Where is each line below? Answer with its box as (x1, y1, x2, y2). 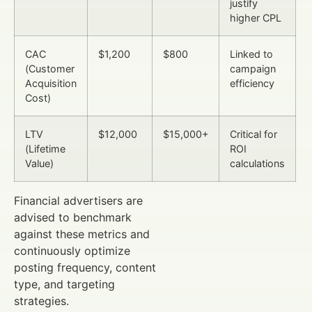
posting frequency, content (14, 260, 156, 275)
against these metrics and (14, 227, 150, 242)
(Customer (25, 63, 75, 75)
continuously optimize (14, 244, 130, 258)
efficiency (230, 77, 274, 90)
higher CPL (230, 12, 281, 24)
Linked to (230, 48, 273, 61)
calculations (230, 157, 285, 170)
